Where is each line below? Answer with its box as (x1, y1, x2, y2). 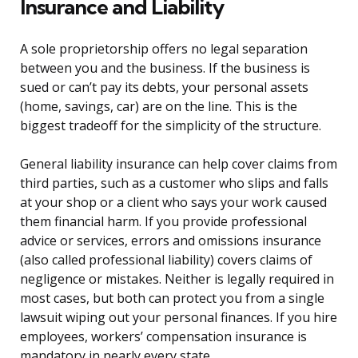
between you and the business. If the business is (20, 59, 310, 78)
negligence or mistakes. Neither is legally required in (20, 270, 334, 288)
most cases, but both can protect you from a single (20, 289, 324, 308)
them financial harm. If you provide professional (20, 213, 307, 231)
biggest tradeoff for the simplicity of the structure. (20, 117, 321, 135)
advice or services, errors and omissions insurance (20, 232, 321, 250)
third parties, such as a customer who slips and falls (20, 174, 328, 193)
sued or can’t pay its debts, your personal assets (20, 78, 308, 97)
